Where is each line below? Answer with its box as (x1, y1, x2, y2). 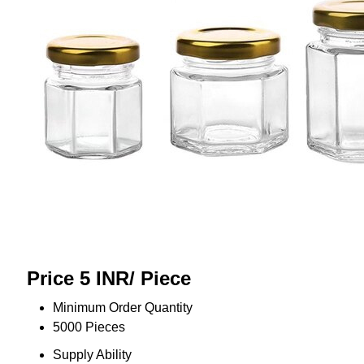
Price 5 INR (26, 267, 129, 290)
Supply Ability (52, 348, 132, 362)
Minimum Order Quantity (52, 301, 193, 315)
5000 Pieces (52, 320, 125, 335)
